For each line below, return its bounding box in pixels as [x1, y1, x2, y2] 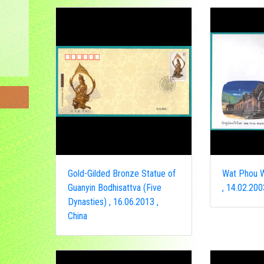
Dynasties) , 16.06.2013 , [67, 196, 159, 207]
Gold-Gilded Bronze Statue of [67, 168, 176, 179]
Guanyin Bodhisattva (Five [67, 182, 161, 193]
